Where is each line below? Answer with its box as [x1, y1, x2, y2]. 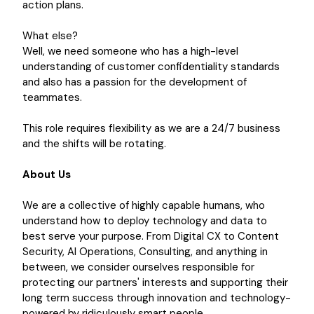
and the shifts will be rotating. [22, 137, 166, 151]
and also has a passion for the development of [22, 75, 247, 89]
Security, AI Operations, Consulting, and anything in [22, 245, 268, 259]
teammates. [22, 90, 82, 104]
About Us [22, 168, 71, 182]
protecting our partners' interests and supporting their [22, 275, 288, 289]
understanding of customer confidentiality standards [22, 60, 280, 74]
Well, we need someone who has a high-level [22, 44, 238, 58]
